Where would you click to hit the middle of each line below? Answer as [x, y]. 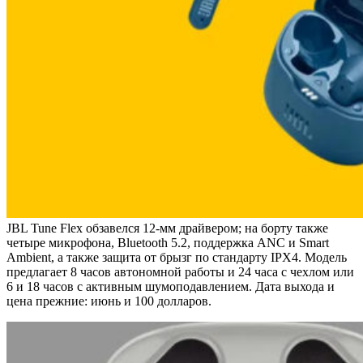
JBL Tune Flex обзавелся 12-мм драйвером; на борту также [167, 228]
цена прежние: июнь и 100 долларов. [109, 301]
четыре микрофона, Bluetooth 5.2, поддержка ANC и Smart [168, 243]
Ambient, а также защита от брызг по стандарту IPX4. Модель [177, 258]
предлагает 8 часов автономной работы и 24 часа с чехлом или [180, 272]
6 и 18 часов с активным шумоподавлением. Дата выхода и [171, 287]
